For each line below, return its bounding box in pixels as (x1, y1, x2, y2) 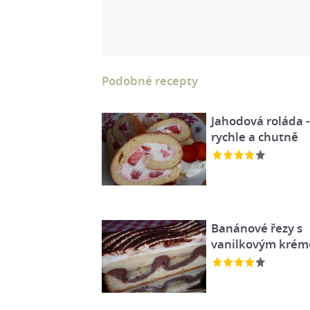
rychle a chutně (210, 129, 298, 145)
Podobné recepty (102, 73, 198, 89)
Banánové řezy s (210, 219, 302, 236)
